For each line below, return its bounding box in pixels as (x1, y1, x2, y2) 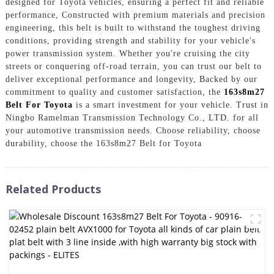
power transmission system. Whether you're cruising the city (5, 48, 250, 58)
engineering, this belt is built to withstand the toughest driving (5, 23, 261, 32)
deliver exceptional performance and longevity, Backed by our (5, 74, 257, 84)
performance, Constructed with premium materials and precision (5, 10, 265, 20)
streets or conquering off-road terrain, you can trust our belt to (5, 61, 262, 71)
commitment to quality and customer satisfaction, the (5, 87, 224, 97)
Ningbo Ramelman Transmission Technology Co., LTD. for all (5, 113, 259, 122)
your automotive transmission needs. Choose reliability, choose (5, 125, 261, 135)
